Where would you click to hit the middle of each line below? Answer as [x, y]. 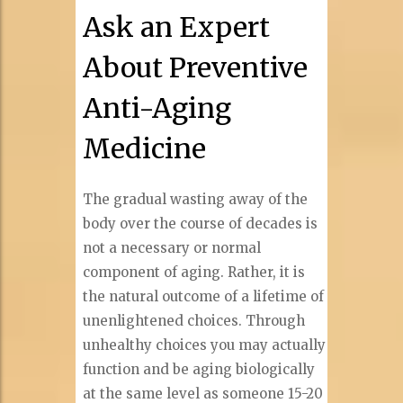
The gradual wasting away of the [196, 200]
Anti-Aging [157, 108]
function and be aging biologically [199, 370]
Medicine [145, 149]
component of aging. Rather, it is [194, 273]
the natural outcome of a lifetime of [204, 297]
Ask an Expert [177, 27]
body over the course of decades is [201, 224]
